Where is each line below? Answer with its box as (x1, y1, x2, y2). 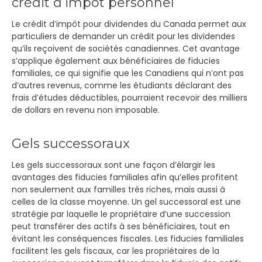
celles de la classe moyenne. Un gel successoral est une (12, 196, 241, 208)
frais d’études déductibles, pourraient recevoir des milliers (12, 92, 247, 104)
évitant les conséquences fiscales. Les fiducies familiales (12, 233, 244, 244)
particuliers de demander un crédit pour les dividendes (12, 30, 235, 42)
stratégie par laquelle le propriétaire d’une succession (12, 208, 230, 220)
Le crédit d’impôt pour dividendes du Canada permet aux (12, 18, 246, 30)
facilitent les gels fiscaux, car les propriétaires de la (12, 245, 219, 257)
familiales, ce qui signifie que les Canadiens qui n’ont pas (12, 67, 244, 79)
